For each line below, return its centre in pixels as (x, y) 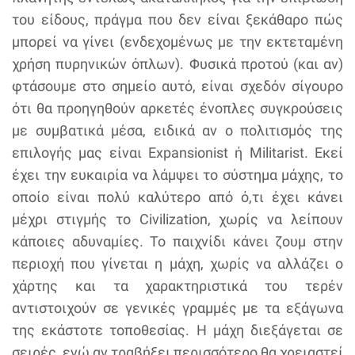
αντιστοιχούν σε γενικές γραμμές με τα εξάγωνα (177, 308)
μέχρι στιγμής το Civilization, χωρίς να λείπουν (177, 219)
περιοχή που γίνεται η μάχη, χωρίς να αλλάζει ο (177, 264)
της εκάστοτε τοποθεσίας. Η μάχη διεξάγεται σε (177, 330)
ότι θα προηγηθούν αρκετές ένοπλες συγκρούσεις (177, 109)
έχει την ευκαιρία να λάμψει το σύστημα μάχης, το (177, 175)
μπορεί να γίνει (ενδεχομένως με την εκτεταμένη (177, 42)
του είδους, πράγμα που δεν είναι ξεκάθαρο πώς (177, 20)
